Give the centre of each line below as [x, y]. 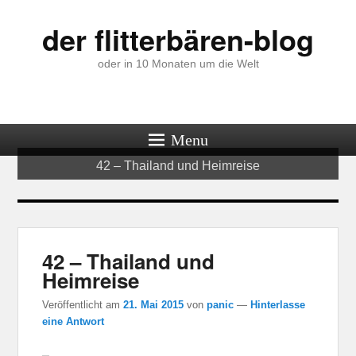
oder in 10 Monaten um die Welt [178, 64]
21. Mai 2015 [154, 304]
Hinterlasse [278, 304]
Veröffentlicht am [83, 304]
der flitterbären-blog [178, 39]
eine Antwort [74, 321]
